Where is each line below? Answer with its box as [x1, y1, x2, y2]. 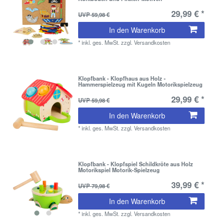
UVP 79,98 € [78, 182, 110, 190]
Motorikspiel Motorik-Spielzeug [78, 166, 160, 174]
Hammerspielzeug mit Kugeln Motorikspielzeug [78, 80, 203, 89]
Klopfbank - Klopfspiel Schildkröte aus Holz [78, 160, 194, 168]
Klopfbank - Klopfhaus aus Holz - [78, 74, 166, 83]
